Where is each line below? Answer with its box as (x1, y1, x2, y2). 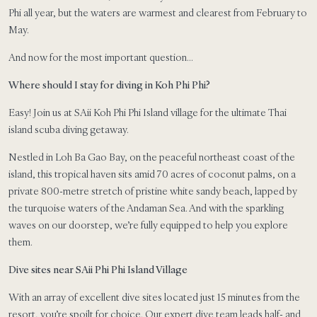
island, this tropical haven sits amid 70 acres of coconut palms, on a (8, 167, 296, 180)
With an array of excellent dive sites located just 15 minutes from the (8, 290, 300, 304)
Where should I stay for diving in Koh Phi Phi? (8, 78, 210, 91)
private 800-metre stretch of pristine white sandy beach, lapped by (8, 184, 297, 197)
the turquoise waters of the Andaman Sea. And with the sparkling (8, 201, 284, 214)
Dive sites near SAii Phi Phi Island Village (8, 263, 188, 276)
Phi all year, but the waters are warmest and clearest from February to (8, 6, 307, 19)
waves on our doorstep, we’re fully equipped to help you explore (8, 218, 288, 231)
